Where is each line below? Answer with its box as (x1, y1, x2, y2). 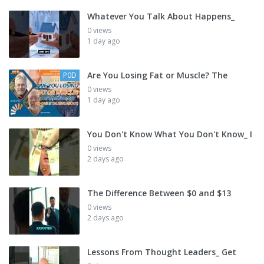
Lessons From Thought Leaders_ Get (87, 246, 236, 258)
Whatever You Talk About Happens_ (87, 11, 235, 22)
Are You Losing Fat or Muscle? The (87, 70, 227, 81)
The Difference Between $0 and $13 (87, 187, 231, 199)
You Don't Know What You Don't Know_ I (87, 128, 252, 140)
